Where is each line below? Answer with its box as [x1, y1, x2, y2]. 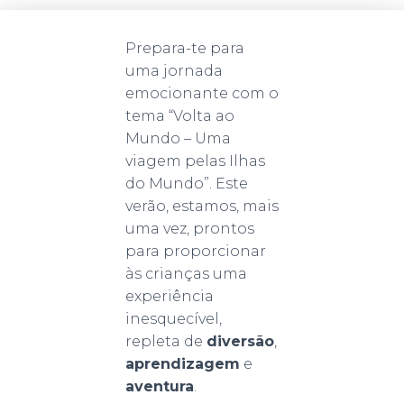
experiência [125, 288, 214, 305]
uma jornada [125, 62, 223, 79]
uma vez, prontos [125, 220, 254, 237]
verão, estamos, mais [125, 197, 279, 215]
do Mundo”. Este [125, 175, 248, 192]
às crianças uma [125, 265, 247, 282]
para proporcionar [125, 243, 266, 260]
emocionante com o [125, 85, 279, 102]
